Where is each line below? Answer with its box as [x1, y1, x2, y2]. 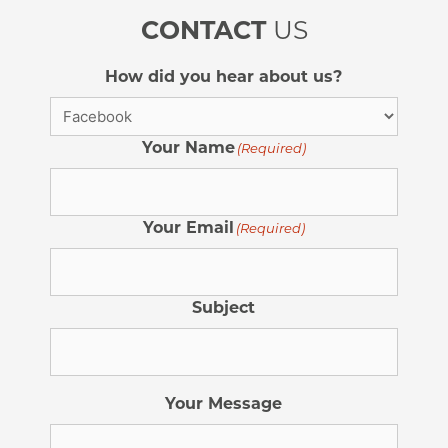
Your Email [143, 218, 234, 238]
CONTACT [140, 15, 266, 46]
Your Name [142, 138, 235, 158]
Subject [191, 298, 255, 318]
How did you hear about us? [104, 67, 342, 87]
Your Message [164, 394, 282, 414]
